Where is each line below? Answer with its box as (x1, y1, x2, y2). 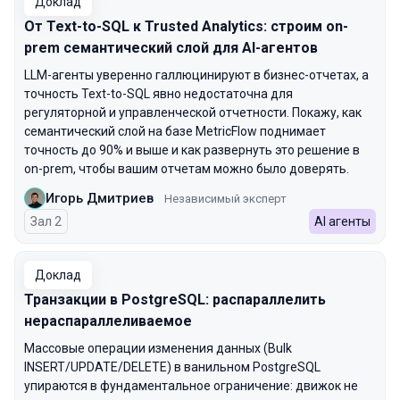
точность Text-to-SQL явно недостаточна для (24, 87, 293, 101)
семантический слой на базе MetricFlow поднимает (24, 124, 326, 138)
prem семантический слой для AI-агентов (24, 39, 318, 56)
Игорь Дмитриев (46, 189, 154, 206)
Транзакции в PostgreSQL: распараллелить (24, 291, 326, 308)
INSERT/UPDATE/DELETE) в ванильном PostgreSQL (24, 360, 321, 374)
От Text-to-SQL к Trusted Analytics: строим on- (24, 18, 348, 35)
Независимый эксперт (164, 191, 287, 205)
